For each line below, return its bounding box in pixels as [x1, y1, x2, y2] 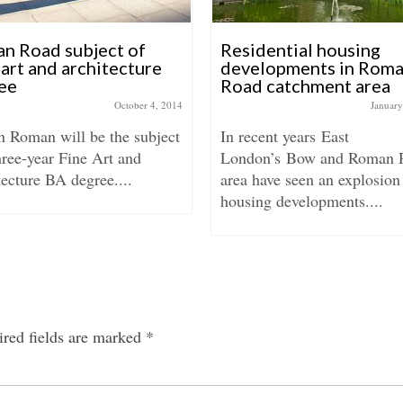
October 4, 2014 [114, 98, 183, 112]
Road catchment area [220, 75, 390, 96]
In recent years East [220, 125, 349, 147]
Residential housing [220, 39, 381, 60]
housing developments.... [220, 190, 383, 211]
